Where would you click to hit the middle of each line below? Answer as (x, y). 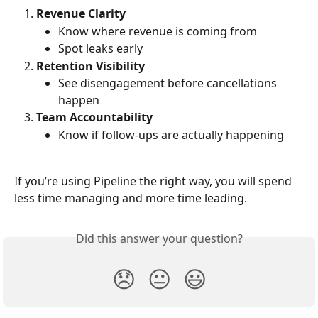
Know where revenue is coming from (158, 31)
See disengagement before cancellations (169, 83)
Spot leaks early (100, 49)
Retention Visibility (91, 66)
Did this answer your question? (159, 238)
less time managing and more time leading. (131, 198)
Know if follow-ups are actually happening (171, 135)
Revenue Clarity (81, 14)
